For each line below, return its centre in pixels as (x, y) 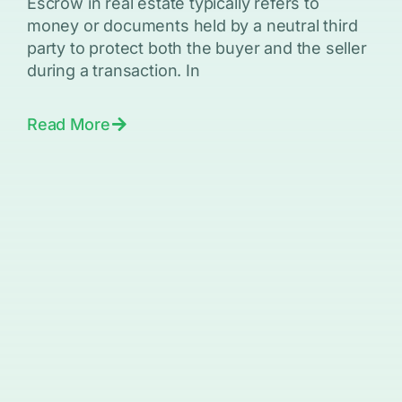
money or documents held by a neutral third (192, 26)
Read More (68, 125)
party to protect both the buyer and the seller (197, 48)
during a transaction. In (113, 71)
